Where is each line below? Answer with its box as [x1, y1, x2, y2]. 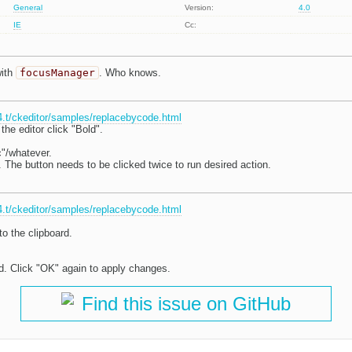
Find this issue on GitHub [82, 293, 291, 315]
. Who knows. [98, 67, 161, 79]
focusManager [19, 67, 95, 79]
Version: [185, 3, 214, 13]
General [13, 3, 43, 13]
